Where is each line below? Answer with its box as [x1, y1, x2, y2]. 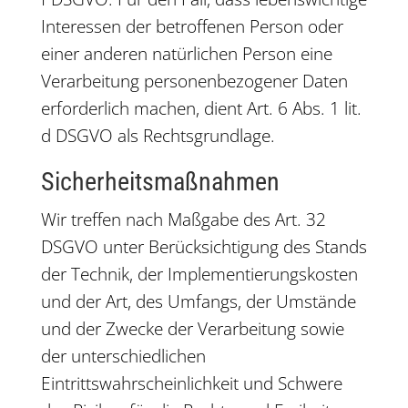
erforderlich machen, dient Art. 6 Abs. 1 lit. [40, 97, 362, 120]
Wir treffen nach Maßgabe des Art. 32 [40, 208, 326, 231]
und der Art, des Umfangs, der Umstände [40, 290, 356, 313]
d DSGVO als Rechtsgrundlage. [40, 124, 275, 148]
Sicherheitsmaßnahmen [40, 167, 280, 197]
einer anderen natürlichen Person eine [40, 42, 332, 66]
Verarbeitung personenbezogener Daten [40, 69, 348, 93]
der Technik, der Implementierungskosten [40, 262, 358, 286]
